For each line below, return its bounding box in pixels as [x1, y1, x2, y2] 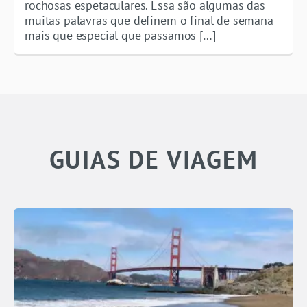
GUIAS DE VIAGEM [49, 143, 258, 176]
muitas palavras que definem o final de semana [25, 12, 273, 29]
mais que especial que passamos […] [25, 27, 216, 44]
